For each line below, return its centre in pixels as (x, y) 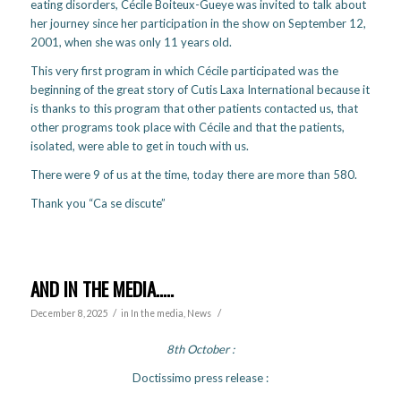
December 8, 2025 (69, 313)
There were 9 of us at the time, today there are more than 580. (193, 174)
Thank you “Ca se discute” (98, 203)
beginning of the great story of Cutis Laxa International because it (200, 89)
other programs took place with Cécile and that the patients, (187, 127)
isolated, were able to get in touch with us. (139, 145)
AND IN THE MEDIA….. (102, 288)
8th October (199, 350)
